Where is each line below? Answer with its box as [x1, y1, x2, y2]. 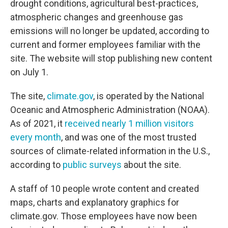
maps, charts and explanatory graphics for [10, 197, 179, 208]
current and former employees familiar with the [10, 39, 201, 50]
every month [10, 132, 61, 142]
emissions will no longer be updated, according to [10, 25, 209, 36]
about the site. [122, 159, 181, 170]
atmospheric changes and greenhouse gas [10, 12, 183, 22]
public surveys [63, 159, 122, 170]
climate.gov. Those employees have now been [10, 211, 197, 221]
